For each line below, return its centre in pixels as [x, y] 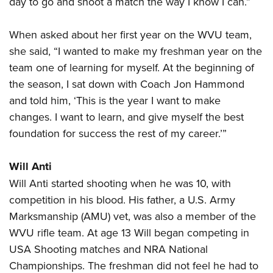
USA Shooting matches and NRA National [108, 249]
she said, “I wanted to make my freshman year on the [136, 51]
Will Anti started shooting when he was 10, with [120, 183]
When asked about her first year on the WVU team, [130, 35]
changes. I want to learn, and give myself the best [126, 117]
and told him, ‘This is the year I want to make [115, 101]
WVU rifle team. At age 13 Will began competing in [129, 233]
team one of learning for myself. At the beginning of [132, 68]
